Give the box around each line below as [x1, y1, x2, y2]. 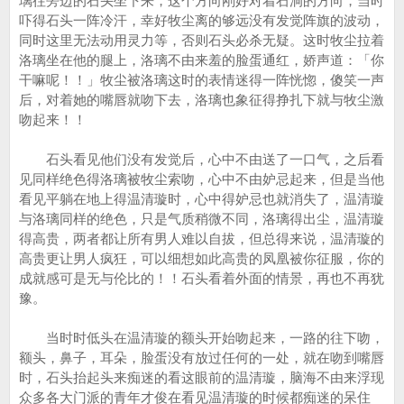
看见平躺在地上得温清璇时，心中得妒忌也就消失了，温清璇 [19, 191, 384, 207]
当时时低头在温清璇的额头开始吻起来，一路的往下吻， [19, 330, 384, 345]
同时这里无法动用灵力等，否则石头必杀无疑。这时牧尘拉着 [19, 32, 384, 48]
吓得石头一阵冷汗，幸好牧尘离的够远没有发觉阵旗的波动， [19, 13, 384, 28]
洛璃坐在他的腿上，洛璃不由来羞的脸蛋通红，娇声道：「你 [19, 52, 384, 68]
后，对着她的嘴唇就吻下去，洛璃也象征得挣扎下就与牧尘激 [19, 92, 384, 107]
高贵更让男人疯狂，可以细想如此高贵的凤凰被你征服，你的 [19, 251, 384, 266]
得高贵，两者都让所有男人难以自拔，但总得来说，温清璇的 [19, 231, 384, 246]
